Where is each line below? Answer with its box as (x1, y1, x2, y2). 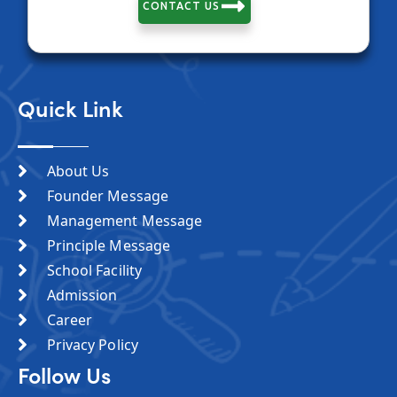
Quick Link (18, 92, 123, 125)
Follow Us (18, 359, 111, 392)
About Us (46, 161, 110, 182)
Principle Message (46, 236, 171, 256)
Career (46, 310, 93, 331)
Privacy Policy (46, 335, 138, 355)
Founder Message (46, 186, 168, 206)
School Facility (46, 261, 142, 281)
